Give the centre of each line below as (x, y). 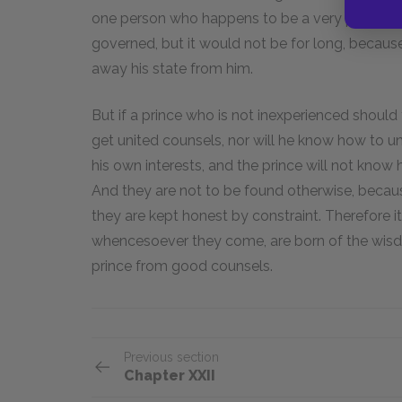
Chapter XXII (170, 375)
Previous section (171, 357)
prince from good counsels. (182, 266)
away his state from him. (172, 68)
